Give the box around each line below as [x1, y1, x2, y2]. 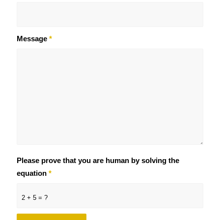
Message [16, 34, 49, 43]
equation [16, 169, 49, 177]
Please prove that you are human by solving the [16, 156, 179, 165]
